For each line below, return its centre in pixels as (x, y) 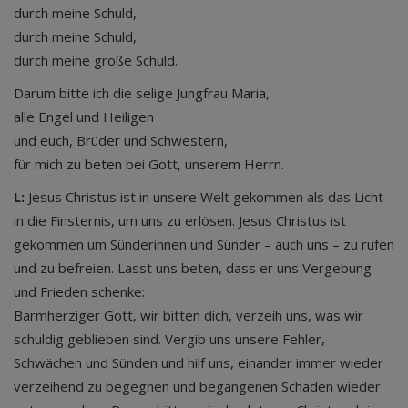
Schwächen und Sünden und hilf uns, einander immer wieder (199, 362)
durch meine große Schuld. (97, 60)
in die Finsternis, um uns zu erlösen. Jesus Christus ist (180, 220)
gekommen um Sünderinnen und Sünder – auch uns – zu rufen (204, 244)
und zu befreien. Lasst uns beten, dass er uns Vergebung (193, 268)
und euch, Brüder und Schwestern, (121, 140)
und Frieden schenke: (79, 291)
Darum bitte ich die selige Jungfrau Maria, (142, 93)
